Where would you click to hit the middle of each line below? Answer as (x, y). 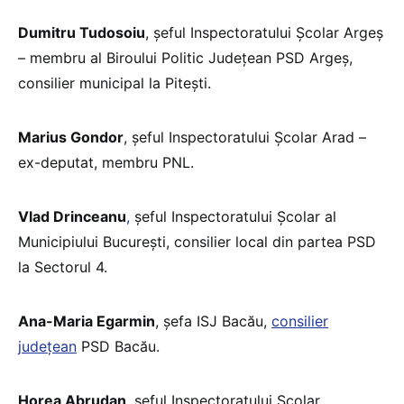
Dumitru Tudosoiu (82, 32)
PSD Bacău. (118, 346)
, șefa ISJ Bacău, (213, 321)
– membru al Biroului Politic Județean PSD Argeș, (185, 57)
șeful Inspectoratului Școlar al (233, 216)
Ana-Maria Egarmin (87, 321)
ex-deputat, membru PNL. (106, 162)
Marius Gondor (71, 137)
